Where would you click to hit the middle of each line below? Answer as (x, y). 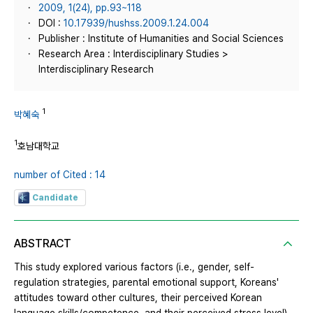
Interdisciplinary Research (96, 69)
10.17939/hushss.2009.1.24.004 (136, 23)
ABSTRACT (43, 244)
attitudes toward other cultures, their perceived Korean (138, 298)
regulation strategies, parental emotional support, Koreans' (146, 283)
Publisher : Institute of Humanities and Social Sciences (161, 38)
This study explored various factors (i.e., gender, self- (134, 267)
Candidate (55, 198)
